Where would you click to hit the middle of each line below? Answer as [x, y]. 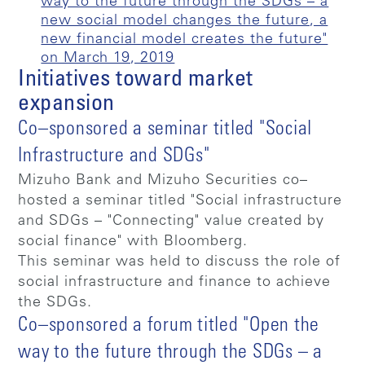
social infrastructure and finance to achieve [175, 282]
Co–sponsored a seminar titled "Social [165, 130]
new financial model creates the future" [185, 40]
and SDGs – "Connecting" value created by [172, 221]
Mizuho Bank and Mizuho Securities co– [163, 180]
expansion [66, 105]
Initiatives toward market [136, 80]
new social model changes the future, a [185, 21]
